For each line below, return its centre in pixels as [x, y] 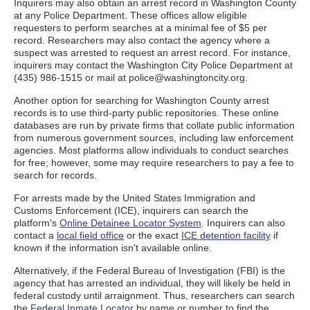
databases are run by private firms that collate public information [154, 125]
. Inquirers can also [243, 223]
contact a [35, 235]
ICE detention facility [226, 235]
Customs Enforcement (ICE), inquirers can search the [131, 210]
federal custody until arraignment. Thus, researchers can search [154, 295]
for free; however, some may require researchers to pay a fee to [154, 163]
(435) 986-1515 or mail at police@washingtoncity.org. [131, 77]
